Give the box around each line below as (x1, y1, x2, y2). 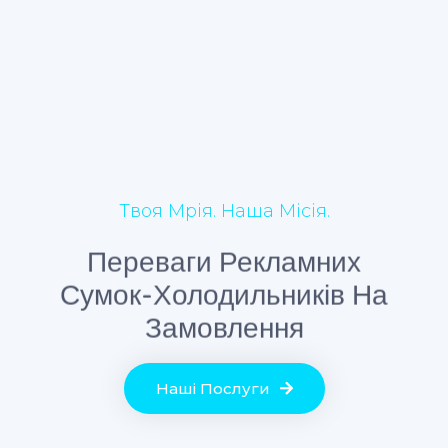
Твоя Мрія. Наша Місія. (118, 200, 330, 223)
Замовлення (144, 311, 304, 346)
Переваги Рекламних (87, 245, 361, 280)
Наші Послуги (155, 379, 270, 399)
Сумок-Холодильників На (60, 278, 388, 313)
